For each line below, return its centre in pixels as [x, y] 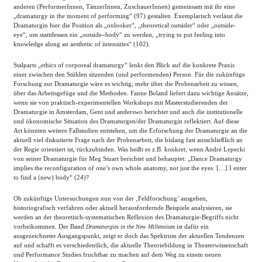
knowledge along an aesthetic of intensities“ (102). [82, 44]
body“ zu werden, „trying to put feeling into [165, 35]
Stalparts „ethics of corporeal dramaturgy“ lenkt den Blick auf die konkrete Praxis [124, 65]
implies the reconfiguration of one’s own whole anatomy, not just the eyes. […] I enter [130, 168]
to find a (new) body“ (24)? [51, 177]
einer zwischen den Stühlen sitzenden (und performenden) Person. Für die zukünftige [129, 74]
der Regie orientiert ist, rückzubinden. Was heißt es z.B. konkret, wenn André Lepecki [129, 149]
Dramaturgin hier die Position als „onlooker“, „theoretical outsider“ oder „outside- [125, 25]
